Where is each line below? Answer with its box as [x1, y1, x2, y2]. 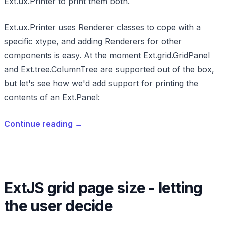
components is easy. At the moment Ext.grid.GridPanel [4, 50, 210, 60]
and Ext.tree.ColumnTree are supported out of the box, [4, 64, 214, 74]
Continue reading [4, 119, 75, 129]
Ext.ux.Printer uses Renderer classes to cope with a [4, 22, 201, 32]
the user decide [4, 197, 113, 215]
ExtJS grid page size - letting [4, 179, 203, 197]
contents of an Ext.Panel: [4, 92, 100, 102]
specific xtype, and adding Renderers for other [4, 36, 182, 46]
